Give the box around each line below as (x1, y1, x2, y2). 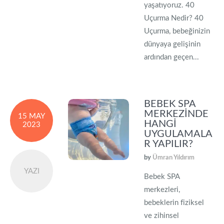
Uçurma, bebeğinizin (144, 27, 210, 35)
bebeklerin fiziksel (144, 199, 204, 206)
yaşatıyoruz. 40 (144, 1, 195, 9)
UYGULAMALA (144, 129, 213, 139)
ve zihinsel (144, 212, 179, 219)
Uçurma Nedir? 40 (144, 14, 204, 22)
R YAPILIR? (144, 139, 193, 149)
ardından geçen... (144, 53, 199, 61)
